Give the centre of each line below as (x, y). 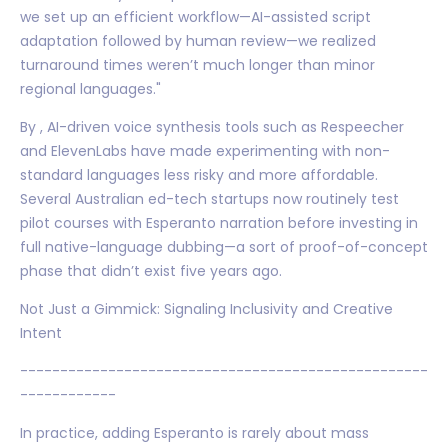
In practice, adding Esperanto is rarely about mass (194, 432)
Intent (41, 332)
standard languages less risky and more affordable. (199, 174)
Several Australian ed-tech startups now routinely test (209, 198)
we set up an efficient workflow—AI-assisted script (195, 16)
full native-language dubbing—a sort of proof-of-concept (224, 246)
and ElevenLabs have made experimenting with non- (205, 150)
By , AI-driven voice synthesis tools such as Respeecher (212, 126)
